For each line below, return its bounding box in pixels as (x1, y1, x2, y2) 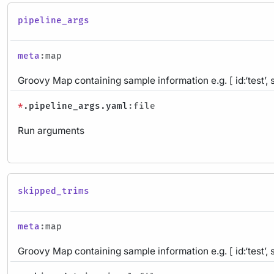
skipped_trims (18, 185, 89, 196)
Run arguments (18, 124, 84, 136)
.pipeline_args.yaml (23, 100, 128, 111)
